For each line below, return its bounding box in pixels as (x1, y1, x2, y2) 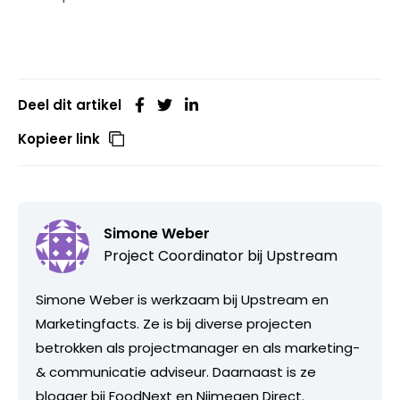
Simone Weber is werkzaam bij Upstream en (36, 290, 329, 310)
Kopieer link (18, 129, 100, 149)
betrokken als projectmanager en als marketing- (36, 338, 360, 358)
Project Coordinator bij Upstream (104, 246, 337, 267)
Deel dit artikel (18, 96, 121, 115)
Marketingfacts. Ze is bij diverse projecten (36, 314, 312, 334)
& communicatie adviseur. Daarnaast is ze (36, 362, 316, 382)
